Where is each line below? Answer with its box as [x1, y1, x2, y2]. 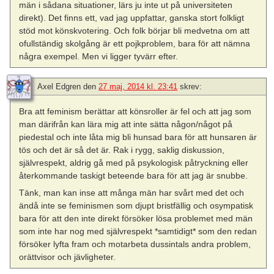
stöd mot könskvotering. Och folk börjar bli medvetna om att [19, 25, 250, 35]
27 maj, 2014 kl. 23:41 [98, 81, 177, 91]
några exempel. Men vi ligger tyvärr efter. [19, 51, 179, 61]
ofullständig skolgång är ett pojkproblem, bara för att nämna [19, 38, 251, 48]
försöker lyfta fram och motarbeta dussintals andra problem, [19, 239, 251, 250]
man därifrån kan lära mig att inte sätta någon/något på [19, 119, 233, 129]
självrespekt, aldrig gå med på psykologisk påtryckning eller [19, 157, 249, 168]
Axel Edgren [37, 81, 81, 91]
